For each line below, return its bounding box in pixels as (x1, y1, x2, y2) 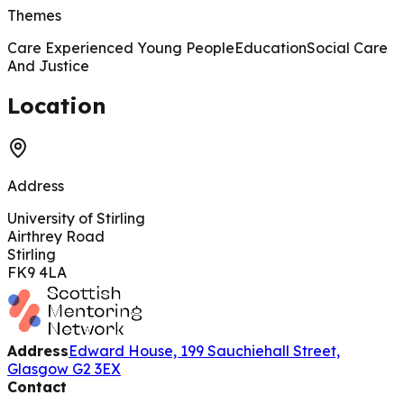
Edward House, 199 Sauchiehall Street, (69, 341, 340, 360)
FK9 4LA (7, 263, 67, 282)
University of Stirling (7, 209, 145, 228)
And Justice (7, 56, 89, 75)
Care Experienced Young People (7, 38, 234, 57)
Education (234, 38, 307, 57)
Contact (7, 377, 67, 396)
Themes (7, 5, 61, 24)
